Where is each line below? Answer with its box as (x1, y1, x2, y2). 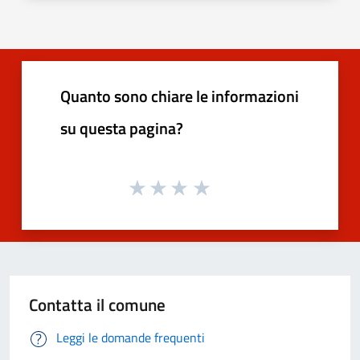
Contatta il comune (29, 292, 166, 318)
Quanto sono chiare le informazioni (60, 83, 299, 108)
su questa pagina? (60, 115, 183, 141)
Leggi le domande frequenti (56, 328, 205, 348)
